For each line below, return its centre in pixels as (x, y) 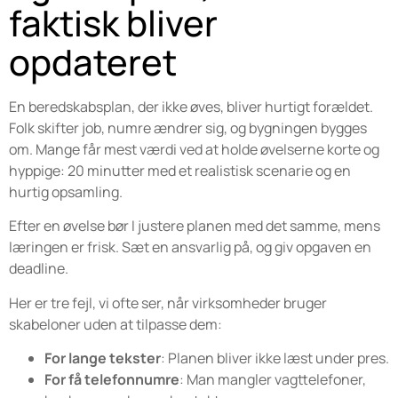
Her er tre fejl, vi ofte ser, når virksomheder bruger (168, 302)
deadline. (39, 269)
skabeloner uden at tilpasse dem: (115, 324)
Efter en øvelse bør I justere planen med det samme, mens (195, 226)
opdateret (93, 61)
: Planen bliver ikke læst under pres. (275, 358)
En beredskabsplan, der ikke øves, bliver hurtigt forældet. (191, 106)
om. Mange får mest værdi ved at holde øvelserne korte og (194, 149)
